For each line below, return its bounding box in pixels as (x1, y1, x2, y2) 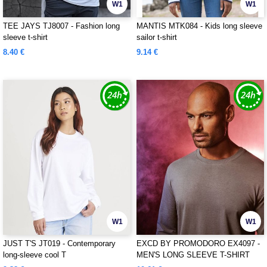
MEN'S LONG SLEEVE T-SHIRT (136, 250, 250, 259)
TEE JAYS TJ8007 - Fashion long (3, 21, 120, 30)
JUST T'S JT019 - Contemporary (3, 239, 116, 248)
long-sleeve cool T (3, 250, 66, 259)
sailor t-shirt (136, 33, 177, 42)
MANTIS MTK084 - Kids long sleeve (136, 21, 262, 30)
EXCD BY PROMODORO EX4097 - (136, 239, 260, 248)
